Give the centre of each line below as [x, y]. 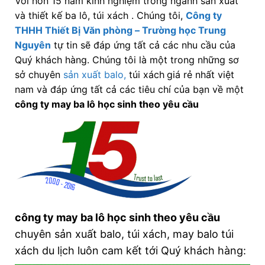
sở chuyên [39, 75]
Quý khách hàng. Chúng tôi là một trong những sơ [127, 60]
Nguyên [33, 45]
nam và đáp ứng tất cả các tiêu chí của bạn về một [129, 90]
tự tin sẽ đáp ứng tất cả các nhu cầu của [143, 45]
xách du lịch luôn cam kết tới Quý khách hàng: [130, 251]
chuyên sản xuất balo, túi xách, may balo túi [124, 234]
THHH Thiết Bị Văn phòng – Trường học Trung [120, 30]
